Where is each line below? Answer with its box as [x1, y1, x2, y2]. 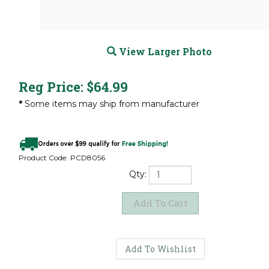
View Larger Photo [116, 44, 212, 58]
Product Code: [19, 153, 68, 163]
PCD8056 [70, 153, 105, 163]
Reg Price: [19, 77, 83, 95]
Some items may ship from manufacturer [22, 98, 199, 109]
